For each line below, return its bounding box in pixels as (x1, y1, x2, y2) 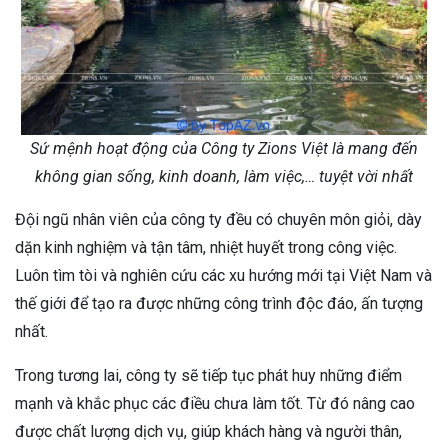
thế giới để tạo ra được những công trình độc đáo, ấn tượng (15, 294, 423, 314)
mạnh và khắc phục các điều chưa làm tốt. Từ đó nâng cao (15, 394, 415, 414)
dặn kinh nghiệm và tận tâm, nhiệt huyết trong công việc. (15, 238, 397, 258)
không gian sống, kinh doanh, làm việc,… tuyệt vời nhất (35, 167, 413, 187)
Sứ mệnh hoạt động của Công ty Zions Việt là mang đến (30, 139, 418, 159)
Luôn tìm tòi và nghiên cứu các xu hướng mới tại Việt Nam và (15, 266, 432, 286)
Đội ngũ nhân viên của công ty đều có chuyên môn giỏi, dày (15, 210, 422, 230)
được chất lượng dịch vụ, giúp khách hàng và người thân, (15, 422, 402, 442)
